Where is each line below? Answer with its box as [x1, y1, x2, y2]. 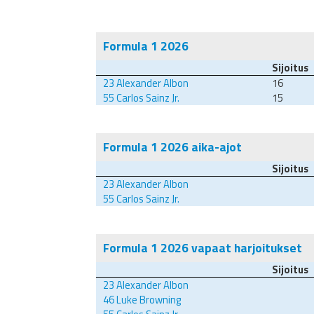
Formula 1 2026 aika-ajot [103, 137, 242, 157]
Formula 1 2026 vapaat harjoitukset [103, 238, 302, 258]
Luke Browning [114, 292, 181, 308]
